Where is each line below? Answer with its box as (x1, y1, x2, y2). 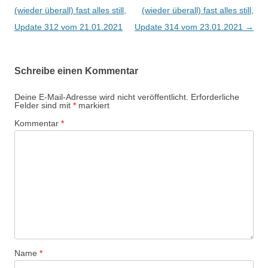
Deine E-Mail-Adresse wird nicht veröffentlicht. (14, 92, 188, 102)
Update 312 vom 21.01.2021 (14, 22, 123, 32)
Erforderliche (191, 92, 239, 102)
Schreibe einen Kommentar (14, 66, 138, 77)
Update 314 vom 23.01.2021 (135, 22, 245, 32)
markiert (76, 100, 109, 111)
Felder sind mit (14, 100, 73, 111)
